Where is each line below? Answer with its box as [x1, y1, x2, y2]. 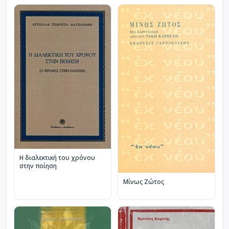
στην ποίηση [19, 161, 57, 170]
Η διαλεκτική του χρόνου [19, 153, 95, 162]
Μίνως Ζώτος [123, 177, 164, 187]
